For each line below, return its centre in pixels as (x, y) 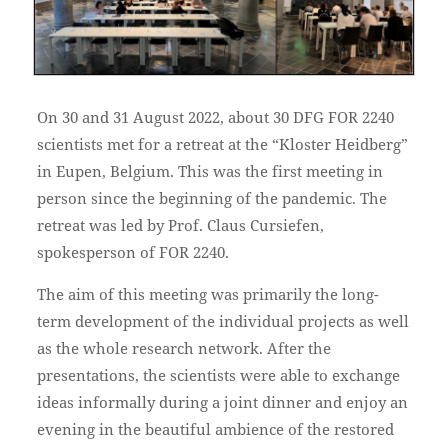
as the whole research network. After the (183, 348)
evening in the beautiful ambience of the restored (215, 429)
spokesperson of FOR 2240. (132, 252)
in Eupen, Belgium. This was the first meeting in (209, 171)
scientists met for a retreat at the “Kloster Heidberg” (222, 144)
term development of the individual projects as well (222, 321)
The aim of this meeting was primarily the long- (207, 294)
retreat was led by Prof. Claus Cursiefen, (180, 225)
